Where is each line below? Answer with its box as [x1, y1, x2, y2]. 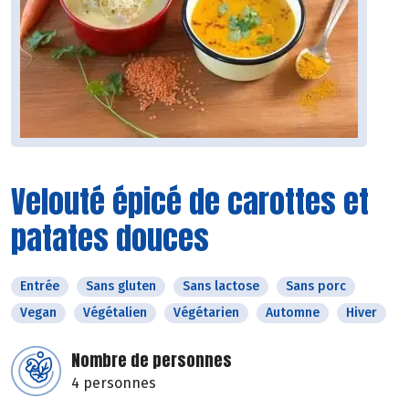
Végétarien [173, 305, 239, 321]
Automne [266, 305, 320, 321]
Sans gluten [86, 278, 156, 295]
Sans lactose [183, 278, 259, 295]
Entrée [20, 278, 59, 295]
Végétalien [83, 305, 147, 321]
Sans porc [286, 278, 346, 295]
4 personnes [71, 374, 156, 393]
